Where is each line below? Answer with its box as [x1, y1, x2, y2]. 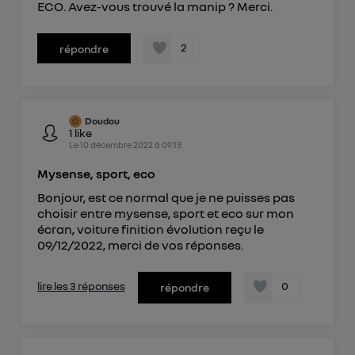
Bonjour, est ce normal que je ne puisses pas [36, 189, 295, 205]
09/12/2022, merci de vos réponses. [36, 236, 243, 253]
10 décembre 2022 [79, 139, 153, 150]
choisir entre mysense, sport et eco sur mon [36, 204, 294, 221]
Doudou [84, 114, 120, 127]
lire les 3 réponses [36, 278, 125, 292]
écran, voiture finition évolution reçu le [36, 220, 264, 237]
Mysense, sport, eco [36, 165, 155, 181]
